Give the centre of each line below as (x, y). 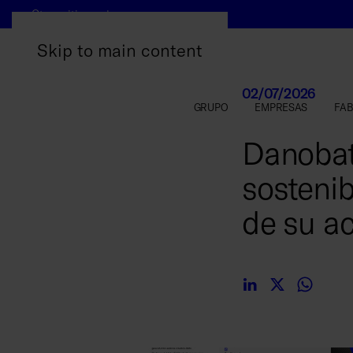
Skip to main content (120, 50)
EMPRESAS (281, 108)
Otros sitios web (72, 14)
